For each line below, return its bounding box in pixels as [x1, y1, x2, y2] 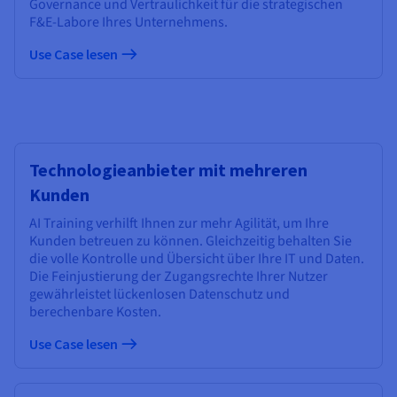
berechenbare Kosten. [29, 301, 161, 322]
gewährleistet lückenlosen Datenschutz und [29, 284, 290, 304]
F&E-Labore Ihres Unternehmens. [29, 12, 228, 32]
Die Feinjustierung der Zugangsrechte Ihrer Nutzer [29, 266, 328, 286]
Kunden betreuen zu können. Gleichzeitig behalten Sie [29, 230, 352, 251]
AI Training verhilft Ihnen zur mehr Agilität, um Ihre [29, 213, 329, 233]
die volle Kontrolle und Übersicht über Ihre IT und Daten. [29, 248, 364, 269]
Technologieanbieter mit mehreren [29, 158, 307, 181]
